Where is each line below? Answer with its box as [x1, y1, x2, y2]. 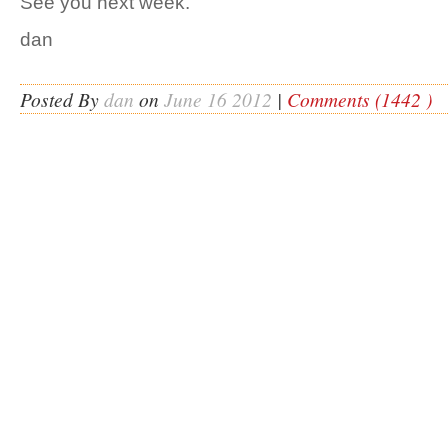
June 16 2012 [164, 86, 272, 112]
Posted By [20, 86, 104, 112]
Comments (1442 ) [287, 86, 432, 112]
